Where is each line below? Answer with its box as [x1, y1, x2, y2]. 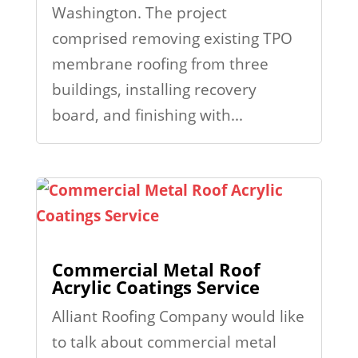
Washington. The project [51, 2, 227, 24]
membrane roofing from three [51, 54, 268, 75]
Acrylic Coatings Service [51, 274, 260, 299]
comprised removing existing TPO [51, 28, 292, 50]
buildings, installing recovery [51, 79, 257, 101]
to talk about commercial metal [51, 331, 276, 352]
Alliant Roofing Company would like [51, 305, 304, 327]
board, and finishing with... [51, 105, 243, 126]
